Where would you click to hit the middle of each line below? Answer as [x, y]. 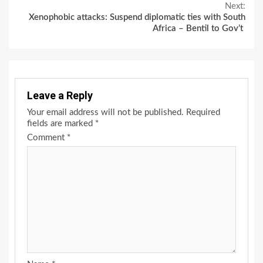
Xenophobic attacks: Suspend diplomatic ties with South [137, 18]
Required [203, 113]
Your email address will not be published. [105, 113]
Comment [47, 138]
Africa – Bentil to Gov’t [199, 29]
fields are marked [61, 124]
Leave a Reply [60, 96]
